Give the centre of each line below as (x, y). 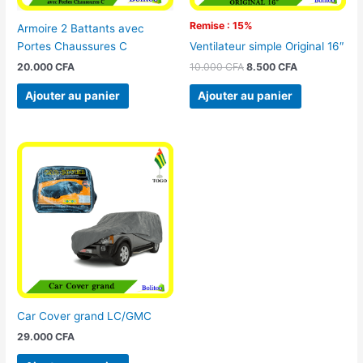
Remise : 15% (221, 25)
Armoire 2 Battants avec (81, 28)
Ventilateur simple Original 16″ (267, 46)
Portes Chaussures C (73, 46)
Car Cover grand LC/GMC (85, 316)
